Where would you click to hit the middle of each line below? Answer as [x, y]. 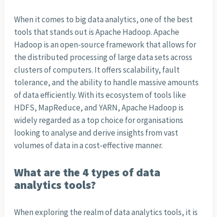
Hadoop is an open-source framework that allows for [105, 45]
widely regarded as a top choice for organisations [98, 120]
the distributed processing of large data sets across [103, 57]
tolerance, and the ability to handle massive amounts [106, 83]
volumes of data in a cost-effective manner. [88, 146]
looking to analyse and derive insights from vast [96, 133]
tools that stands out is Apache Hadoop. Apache [96, 32]
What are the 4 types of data [87, 172]
